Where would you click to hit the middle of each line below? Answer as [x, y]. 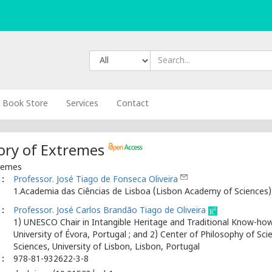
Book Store [25, 104]
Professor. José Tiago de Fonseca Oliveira [97, 180]
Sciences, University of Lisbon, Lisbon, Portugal [106, 248]
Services [82, 104]
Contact [132, 104]
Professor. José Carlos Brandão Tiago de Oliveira [110, 211]
